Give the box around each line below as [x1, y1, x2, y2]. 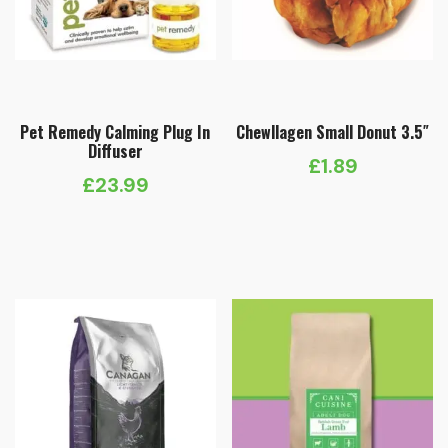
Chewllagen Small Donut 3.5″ [236, 120, 430, 145]
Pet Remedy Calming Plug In [20, 120, 211, 145]
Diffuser [87, 139, 143, 164]
